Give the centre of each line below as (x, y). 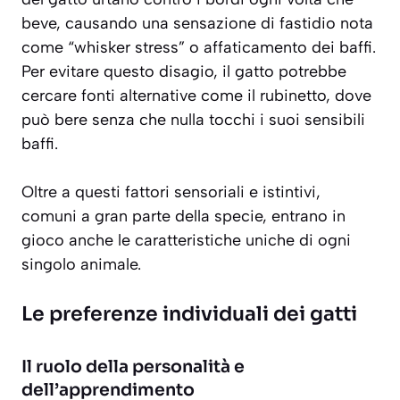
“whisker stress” (126, 48)
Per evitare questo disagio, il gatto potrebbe (184, 72)
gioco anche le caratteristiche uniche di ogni (186, 241)
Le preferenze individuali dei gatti (189, 314)
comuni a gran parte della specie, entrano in (183, 217)
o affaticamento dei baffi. (280, 48)
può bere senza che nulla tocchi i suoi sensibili (193, 120)
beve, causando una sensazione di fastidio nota (197, 24)
